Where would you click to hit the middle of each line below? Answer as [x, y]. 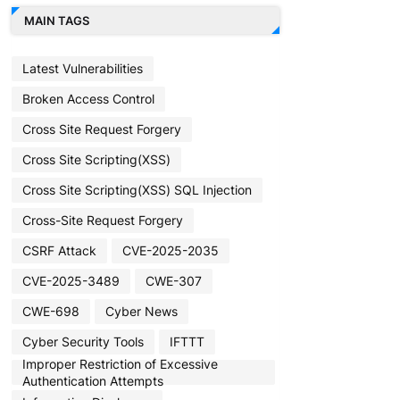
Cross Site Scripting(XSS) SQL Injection [137, 190]
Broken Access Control [88, 99]
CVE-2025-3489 [71, 281]
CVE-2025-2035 [170, 251]
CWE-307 [173, 281]
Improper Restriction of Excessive [120, 363]
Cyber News [141, 312]
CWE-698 [50, 312]
